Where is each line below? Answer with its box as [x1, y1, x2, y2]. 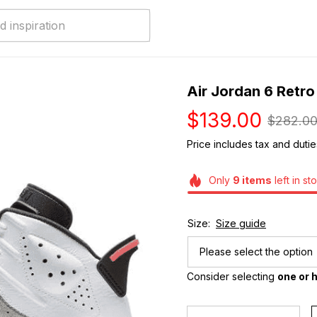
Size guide [216, 217, 266, 229]
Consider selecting [187, 270, 277, 282]
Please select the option [200, 245, 313, 258]
